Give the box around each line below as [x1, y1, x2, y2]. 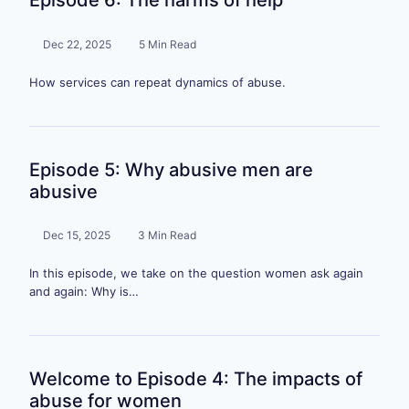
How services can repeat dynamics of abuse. [29, 74, 286, 89]
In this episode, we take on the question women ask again [29, 266, 363, 281]
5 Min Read [139, 37, 196, 51]
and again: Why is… [29, 284, 139, 299]
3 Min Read [138, 228, 196, 243]
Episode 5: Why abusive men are [29, 158, 313, 181]
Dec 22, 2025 [43, 37, 111, 51]
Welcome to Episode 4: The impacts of [29, 368, 362, 391]
